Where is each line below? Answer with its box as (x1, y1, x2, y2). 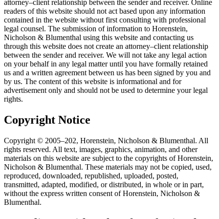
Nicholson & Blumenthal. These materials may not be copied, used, (4, 163, 212, 172)
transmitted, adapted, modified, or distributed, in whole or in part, (4, 180, 204, 189)
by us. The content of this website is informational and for (4, 77, 181, 86)
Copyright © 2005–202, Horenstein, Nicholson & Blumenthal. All (4, 136, 208, 145)
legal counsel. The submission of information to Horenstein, (4, 24, 188, 33)
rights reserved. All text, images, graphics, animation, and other (4, 145, 197, 154)
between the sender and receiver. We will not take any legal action (4, 51, 207, 60)
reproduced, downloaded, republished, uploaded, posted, (4, 172, 178, 180)
